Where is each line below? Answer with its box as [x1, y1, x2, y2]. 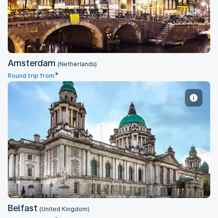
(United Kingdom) [39, 206, 90, 213]
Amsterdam [8, 58, 57, 68]
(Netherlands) [57, 61, 97, 68]
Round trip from [8, 73, 54, 79]
